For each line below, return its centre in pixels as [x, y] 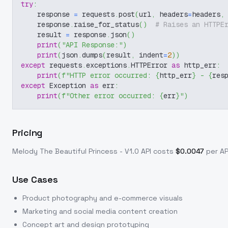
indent [149, 55]
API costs [156, 151]
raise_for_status [106, 24]
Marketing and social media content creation [100, 211]
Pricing [27, 133]
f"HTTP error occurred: [108, 75]
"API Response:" [92, 45]
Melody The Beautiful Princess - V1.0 [76, 151]
